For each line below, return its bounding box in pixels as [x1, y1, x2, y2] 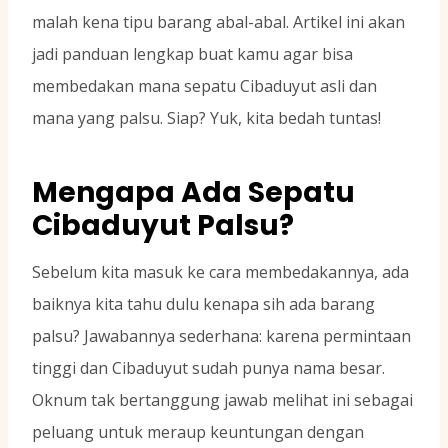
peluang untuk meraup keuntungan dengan [32, 421, 364, 444]
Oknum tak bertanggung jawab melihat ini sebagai [32, 389, 413, 412]
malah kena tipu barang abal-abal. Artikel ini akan [32, 11, 405, 34]
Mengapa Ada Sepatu [32, 173, 355, 213]
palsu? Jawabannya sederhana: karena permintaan [32, 325, 411, 348]
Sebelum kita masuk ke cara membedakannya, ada [32, 261, 409, 284]
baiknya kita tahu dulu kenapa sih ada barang [32, 293, 375, 316]
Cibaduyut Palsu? [32, 206, 294, 246]
